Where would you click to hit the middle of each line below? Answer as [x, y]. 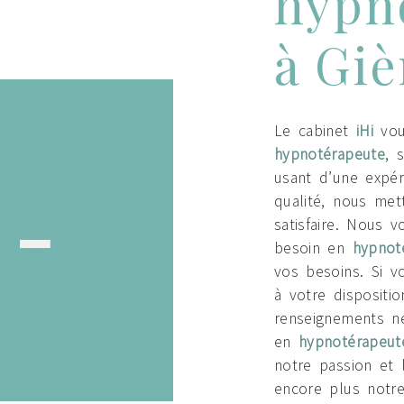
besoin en [313, 248]
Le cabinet [315, 131]
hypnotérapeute [330, 154]
